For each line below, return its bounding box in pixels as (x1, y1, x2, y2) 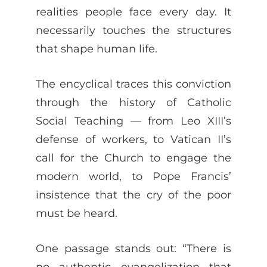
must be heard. (36, 206, 117, 219)
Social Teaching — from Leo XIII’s (36, 114, 231, 127)
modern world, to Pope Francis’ (36, 169, 231, 182)
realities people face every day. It (36, 5, 231, 18)
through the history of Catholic (36, 95, 231, 108)
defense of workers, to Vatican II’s (36, 132, 231, 145)
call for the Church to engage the (36, 151, 231, 164)
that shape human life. (36, 42, 157, 55)
